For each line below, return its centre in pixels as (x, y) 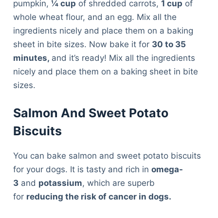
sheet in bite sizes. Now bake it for (82, 44)
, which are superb (118, 183)
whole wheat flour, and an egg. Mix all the (95, 17)
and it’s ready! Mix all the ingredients (123, 58)
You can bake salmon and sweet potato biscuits (107, 155)
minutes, (32, 58)
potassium (60, 183)
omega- (167, 169)
